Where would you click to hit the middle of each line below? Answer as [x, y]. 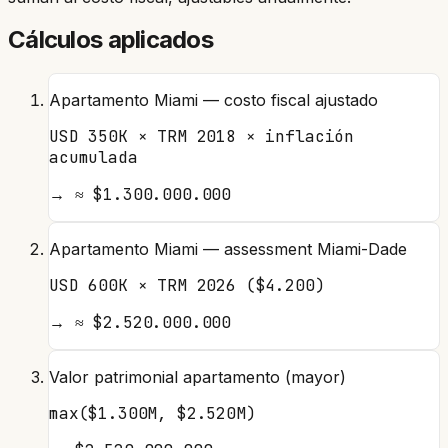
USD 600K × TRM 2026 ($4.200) [187, 286]
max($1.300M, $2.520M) [152, 414]
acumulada [93, 158]
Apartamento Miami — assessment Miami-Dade [228, 249]
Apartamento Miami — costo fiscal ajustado [213, 100]
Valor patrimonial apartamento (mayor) [197, 377]
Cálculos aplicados [111, 40]
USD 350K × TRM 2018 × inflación [202, 137]
